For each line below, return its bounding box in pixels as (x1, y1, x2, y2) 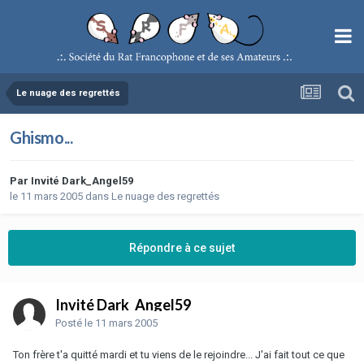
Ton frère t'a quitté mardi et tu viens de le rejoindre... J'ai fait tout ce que (13, 348, 344, 361)
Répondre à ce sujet (129, 240, 235, 254)
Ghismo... (10, 127, 73, 147)
